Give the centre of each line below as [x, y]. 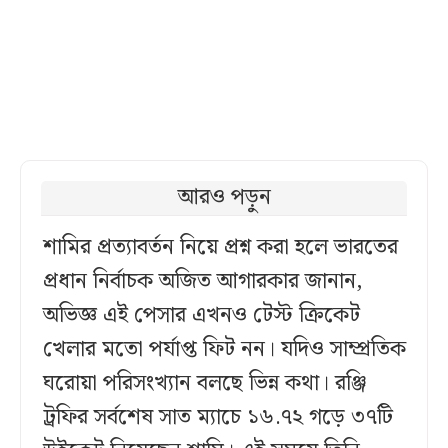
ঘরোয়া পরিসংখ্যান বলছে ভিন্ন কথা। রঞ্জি [205, 384]
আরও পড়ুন [224, 198]
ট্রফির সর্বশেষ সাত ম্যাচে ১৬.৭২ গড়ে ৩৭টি [218, 418]
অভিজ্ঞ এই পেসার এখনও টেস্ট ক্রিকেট [201, 316]
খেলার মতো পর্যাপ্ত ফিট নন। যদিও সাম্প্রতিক [224, 350]
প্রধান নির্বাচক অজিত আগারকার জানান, [203, 282]
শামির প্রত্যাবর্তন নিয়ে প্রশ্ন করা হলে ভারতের [220, 248]
